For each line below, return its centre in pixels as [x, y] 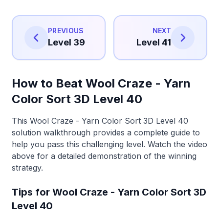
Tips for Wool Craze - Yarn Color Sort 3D [109, 192]
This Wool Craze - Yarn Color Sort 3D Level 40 [100, 120]
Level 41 [154, 42]
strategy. [27, 167]
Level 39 [66, 42]
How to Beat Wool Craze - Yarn [101, 83]
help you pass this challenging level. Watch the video [109, 144]
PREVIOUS [66, 30]
